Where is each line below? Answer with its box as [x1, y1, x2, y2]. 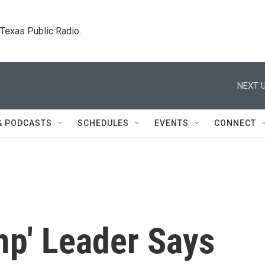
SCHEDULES [77, 118, 129, 128]
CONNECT [214, 118, 256, 128]
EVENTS [154, 118, 189, 128]
